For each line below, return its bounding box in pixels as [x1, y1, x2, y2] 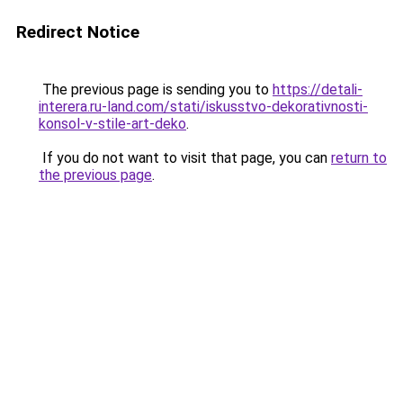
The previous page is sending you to [39, 81, 273, 98]
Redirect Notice [16, 22, 139, 42]
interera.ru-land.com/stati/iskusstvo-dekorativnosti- [39, 98, 368, 115]
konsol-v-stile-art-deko [39, 115, 186, 132]
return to [331, 149, 387, 166]
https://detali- [273, 81, 363, 98]
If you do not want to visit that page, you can [39, 149, 331, 166]
